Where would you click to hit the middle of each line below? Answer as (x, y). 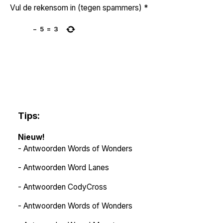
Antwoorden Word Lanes (66, 168)
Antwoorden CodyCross (65, 187)
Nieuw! (31, 137)
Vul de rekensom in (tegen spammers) (76, 7)
